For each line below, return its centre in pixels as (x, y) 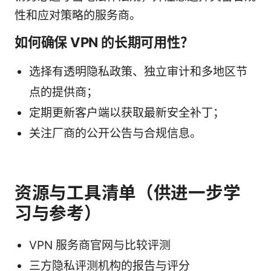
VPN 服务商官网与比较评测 (100, 246)
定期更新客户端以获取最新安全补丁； (127, 113)
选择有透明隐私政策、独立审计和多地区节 (138, 72)
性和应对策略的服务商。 (78, 16)
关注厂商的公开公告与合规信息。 (115, 134)
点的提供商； (64, 93)
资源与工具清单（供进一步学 (128, 193)
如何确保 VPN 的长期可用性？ (104, 42)
